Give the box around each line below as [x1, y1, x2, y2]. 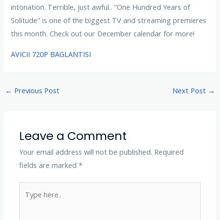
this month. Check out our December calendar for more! [11, 28, 195, 39]
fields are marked [19, 160, 79, 170]
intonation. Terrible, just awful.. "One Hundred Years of [11, 2, 191, 12]
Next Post [172, 85, 208, 96]
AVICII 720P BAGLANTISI [11, 49, 91, 59]
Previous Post [12, 85, 59, 96]
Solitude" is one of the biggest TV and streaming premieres [11, 15, 207, 26]
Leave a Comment [19, 127, 127, 144]
